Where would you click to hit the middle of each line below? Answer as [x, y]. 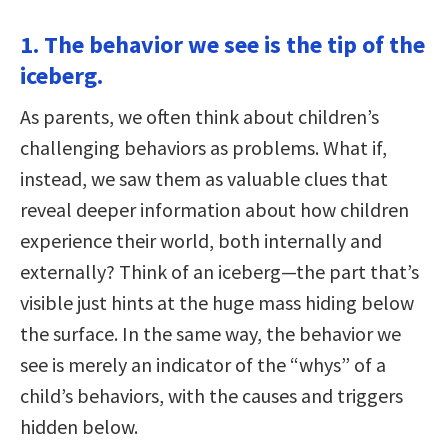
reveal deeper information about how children [214, 209]
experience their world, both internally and [201, 240]
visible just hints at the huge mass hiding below [217, 302]
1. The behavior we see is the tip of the [222, 44]
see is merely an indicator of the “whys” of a [203, 364]
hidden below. [79, 426]
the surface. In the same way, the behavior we [210, 333]
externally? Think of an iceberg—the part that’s [219, 271]
